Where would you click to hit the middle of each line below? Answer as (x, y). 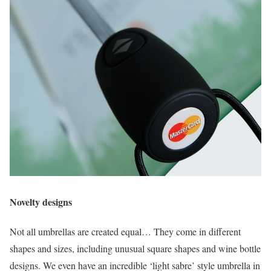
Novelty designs (41, 201)
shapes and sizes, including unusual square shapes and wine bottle (135, 249)
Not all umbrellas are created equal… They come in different (125, 232)
